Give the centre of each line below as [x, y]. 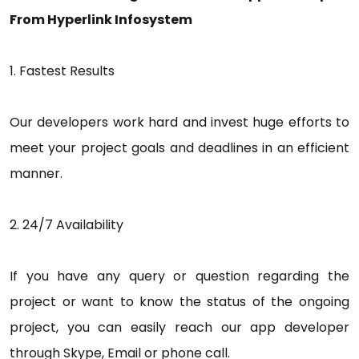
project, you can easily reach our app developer [179, 327]
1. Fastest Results [62, 71]
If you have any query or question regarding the [179, 276]
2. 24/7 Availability [67, 224]
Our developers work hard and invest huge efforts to [179, 122]
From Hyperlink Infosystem [101, 19]
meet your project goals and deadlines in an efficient [179, 147]
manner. [36, 173]
